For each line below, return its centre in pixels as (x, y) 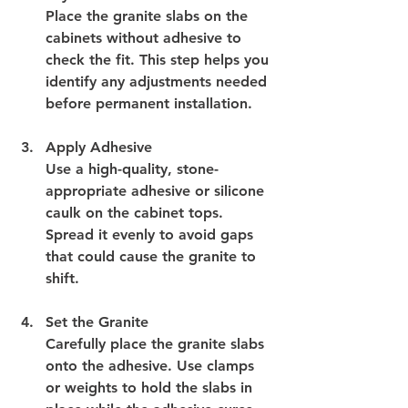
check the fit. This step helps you (159, 59)
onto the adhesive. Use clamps (152, 365)
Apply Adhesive (99, 147)
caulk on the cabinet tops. (137, 212)
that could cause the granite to (153, 256)
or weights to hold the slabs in (151, 387)
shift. (62, 278)
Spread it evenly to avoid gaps (152, 234)
